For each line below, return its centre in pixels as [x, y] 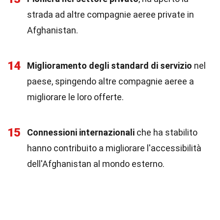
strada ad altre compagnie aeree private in [110, 14]
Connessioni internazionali [81, 132]
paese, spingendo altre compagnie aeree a [110, 81]
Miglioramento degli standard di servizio [110, 66]
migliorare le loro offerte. [75, 97]
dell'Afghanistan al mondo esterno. [96, 164]
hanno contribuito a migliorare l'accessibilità [114, 148]
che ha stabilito [166, 132]
